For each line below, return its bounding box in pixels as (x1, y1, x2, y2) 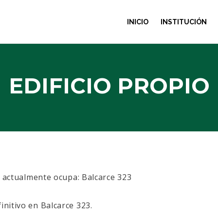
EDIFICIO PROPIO (8, 73, 210, 99)
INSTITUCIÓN (161, 18, 207, 26)
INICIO (127, 18, 149, 26)
